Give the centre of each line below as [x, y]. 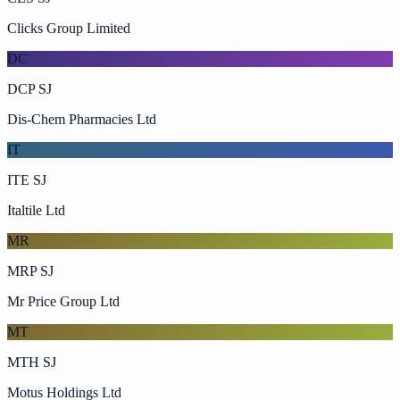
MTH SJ [32, 362]
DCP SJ [29, 88]
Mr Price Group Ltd [63, 301]
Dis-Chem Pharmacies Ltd [82, 119]
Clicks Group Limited [69, 28]
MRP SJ [30, 271]
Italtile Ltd [36, 210]
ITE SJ [27, 179]
